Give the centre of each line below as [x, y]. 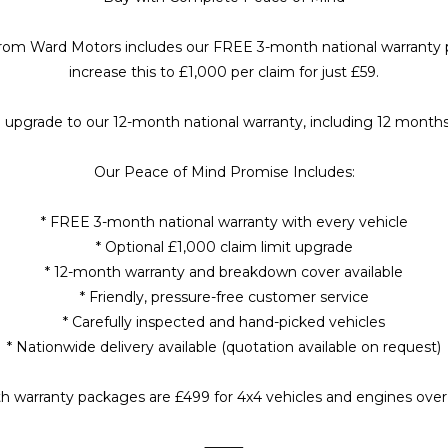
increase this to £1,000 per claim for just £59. [224, 72]
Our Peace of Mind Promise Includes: [224, 172]
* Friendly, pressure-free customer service [224, 297]
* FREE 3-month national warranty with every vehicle [224, 222]
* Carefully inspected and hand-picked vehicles [224, 322]
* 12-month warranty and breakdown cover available [224, 272]
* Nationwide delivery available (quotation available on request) [224, 347]
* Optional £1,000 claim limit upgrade [224, 247]
